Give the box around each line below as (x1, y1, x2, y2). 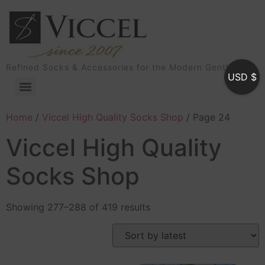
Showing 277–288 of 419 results (6, 201, 150, 213)
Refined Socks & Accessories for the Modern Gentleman (6, 62, 252, 72)
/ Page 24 (183, 111, 230, 123)
